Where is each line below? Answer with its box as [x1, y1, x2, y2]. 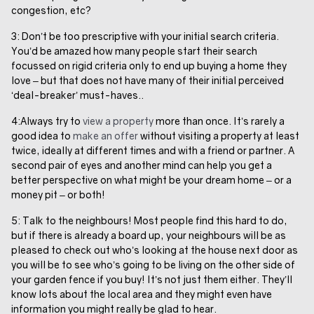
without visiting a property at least [138, 129, 299, 142]
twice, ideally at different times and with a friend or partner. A [11, 144, 294, 156]
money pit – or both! [11, 188, 105, 200]
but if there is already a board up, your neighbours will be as [11, 228, 286, 241]
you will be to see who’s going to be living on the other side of [11, 258, 295, 271]
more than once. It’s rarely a [153, 114, 285, 127]
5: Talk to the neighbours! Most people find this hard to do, [11, 214, 287, 226]
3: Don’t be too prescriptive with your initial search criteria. [11, 29, 279, 42]
